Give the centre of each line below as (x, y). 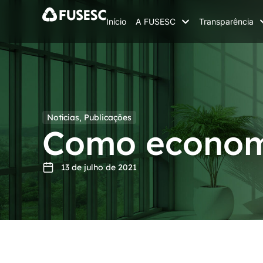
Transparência (226, 21)
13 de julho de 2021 (99, 167)
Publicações (108, 117)
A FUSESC (156, 21)
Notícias (63, 117)
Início (116, 21)
